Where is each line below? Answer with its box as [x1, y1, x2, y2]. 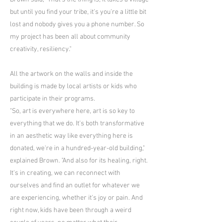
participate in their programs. [10, 95, 95, 103]
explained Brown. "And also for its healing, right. [10, 157, 148, 165]
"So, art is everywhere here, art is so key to [10, 107, 135, 115]
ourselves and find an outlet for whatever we [10, 181, 140, 190]
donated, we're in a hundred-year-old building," [10, 144, 145, 153]
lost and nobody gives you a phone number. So [10, 20, 144, 29]
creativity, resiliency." [10, 45, 71, 54]
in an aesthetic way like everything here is [10, 132, 133, 140]
